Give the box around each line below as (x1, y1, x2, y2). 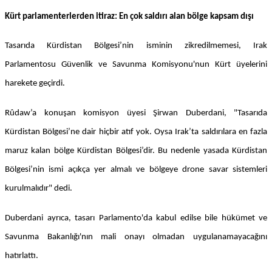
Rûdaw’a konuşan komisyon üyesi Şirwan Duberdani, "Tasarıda (5, 109, 267, 118)
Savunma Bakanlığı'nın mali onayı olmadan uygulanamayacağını (5, 232, 267, 242)
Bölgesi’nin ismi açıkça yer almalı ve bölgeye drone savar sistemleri (5, 165, 267, 174)
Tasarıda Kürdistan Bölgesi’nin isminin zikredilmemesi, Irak (5, 41, 267, 51)
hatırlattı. (5, 251, 38, 260)
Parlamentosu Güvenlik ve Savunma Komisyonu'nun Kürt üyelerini (5, 60, 267, 70)
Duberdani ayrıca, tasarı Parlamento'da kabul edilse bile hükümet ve (5, 213, 267, 223)
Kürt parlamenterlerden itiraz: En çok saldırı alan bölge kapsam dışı (5, 12, 254, 21)
